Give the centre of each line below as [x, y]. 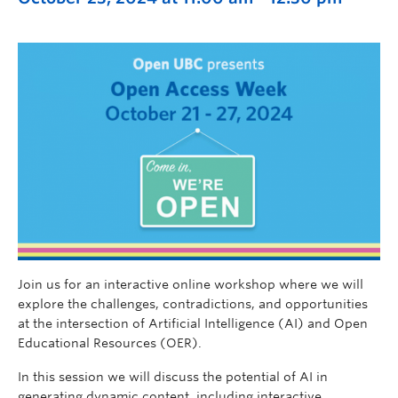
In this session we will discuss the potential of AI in [173, 376]
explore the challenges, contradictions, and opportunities [193, 303]
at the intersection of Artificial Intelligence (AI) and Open [193, 323]
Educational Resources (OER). [110, 342]
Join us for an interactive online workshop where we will [191, 284]
